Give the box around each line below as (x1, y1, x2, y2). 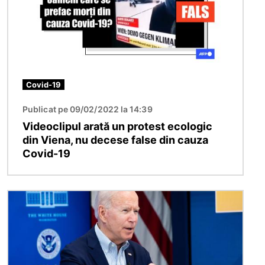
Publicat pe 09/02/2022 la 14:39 (22, 104, 153, 115)
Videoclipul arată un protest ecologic (22, 120, 212, 133)
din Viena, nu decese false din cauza (22, 134, 208, 147)
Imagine (8, 192, 44, 204)
